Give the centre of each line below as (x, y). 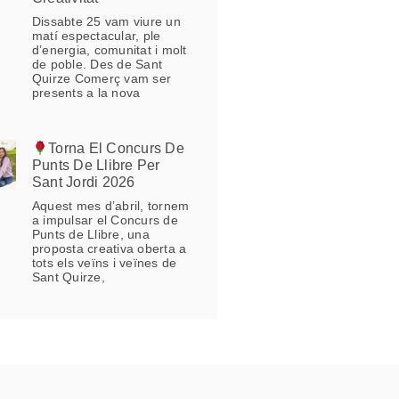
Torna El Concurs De (116, 149)
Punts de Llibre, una (90, 235)
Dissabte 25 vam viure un (106, 22)
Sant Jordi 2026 (83, 183)
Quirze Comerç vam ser (102, 79)
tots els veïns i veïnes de (104, 263)
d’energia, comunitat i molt (109, 50)
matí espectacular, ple (96, 36)
